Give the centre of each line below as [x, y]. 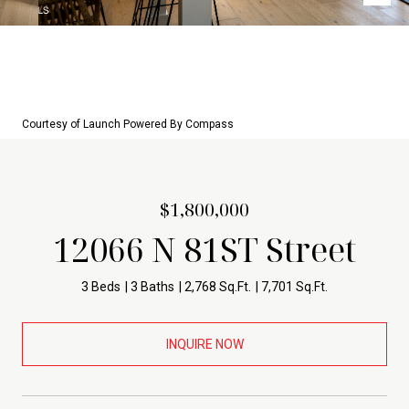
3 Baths [152, 287]
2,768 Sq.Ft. [218, 287]
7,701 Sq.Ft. [294, 287]
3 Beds [101, 287]
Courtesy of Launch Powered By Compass [128, 124]
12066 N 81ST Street [204, 250]
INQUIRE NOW [204, 344]
